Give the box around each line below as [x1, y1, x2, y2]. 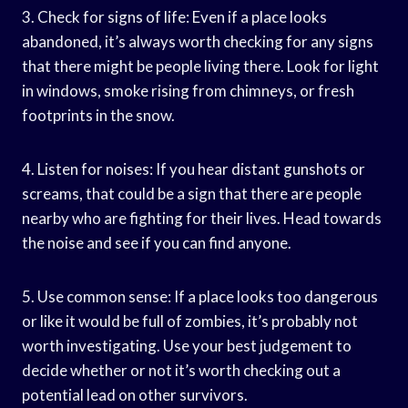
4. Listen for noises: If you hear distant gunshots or [22, 158, 365, 178]
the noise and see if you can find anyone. [22, 232, 291, 252]
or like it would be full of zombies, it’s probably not [22, 311, 358, 331]
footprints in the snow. [22, 105, 175, 125]
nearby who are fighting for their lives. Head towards [22, 208, 382, 228]
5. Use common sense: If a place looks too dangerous [22, 286, 378, 306]
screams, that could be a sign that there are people [22, 183, 362, 203]
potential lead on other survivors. [22, 384, 248, 404]
